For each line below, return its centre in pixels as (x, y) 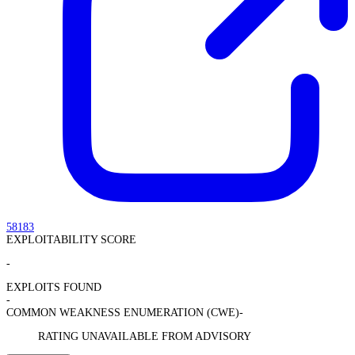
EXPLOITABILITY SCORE (71, 240)
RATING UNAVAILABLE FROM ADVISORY (145, 337)
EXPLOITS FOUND (54, 288)
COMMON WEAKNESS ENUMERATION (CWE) (123, 313)
